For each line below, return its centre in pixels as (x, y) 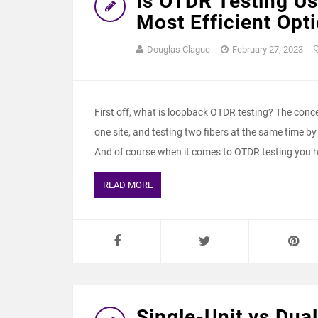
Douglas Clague (179, 49)
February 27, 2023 (268, 49)
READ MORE (128, 185)
